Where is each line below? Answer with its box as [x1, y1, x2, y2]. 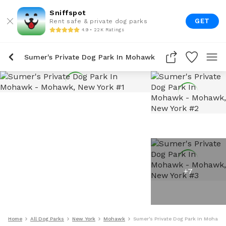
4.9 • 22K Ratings [82, 27, 124, 32]
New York [72, 216, 95, 221]
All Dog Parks [30, 216, 64, 221]
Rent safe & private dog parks [49, 18, 148, 25]
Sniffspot [49, 9, 86, 17]
